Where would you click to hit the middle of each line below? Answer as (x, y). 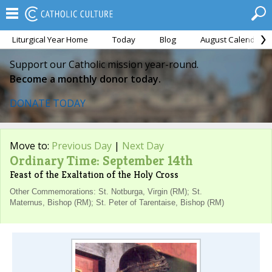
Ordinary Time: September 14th (101, 161)
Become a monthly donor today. (85, 79)
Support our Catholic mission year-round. (104, 64)
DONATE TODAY (48, 103)
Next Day (143, 146)
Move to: (31, 146)
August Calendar (232, 39)
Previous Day (82, 146)
